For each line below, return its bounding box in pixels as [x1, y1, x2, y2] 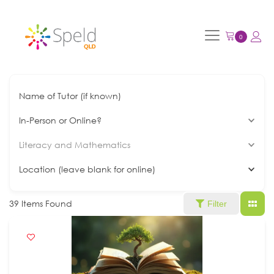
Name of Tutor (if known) [19, 89, 121, 102]
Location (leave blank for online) [19, 163, 155, 175]
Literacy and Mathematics [19, 138, 130, 150]
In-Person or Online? [19, 114, 102, 126]
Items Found [19, 197, 72, 209]
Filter [207, 198, 227, 209]
